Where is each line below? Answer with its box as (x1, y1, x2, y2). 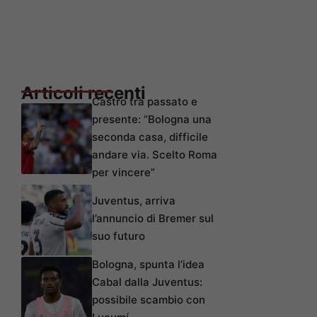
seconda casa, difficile (92, 129, 208, 144)
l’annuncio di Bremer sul (92, 211, 214, 225)
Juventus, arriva (92, 193, 175, 207)
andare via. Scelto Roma (92, 147, 217, 161)
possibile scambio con (92, 292, 205, 306)
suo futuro (92, 229, 145, 243)
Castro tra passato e (92, 94, 197, 108)
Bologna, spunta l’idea (92, 257, 204, 271)
